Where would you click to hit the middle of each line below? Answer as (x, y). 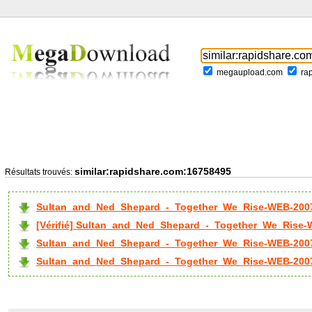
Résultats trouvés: (40, 172)
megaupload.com (250, 73)
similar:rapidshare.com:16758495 (153, 171)
